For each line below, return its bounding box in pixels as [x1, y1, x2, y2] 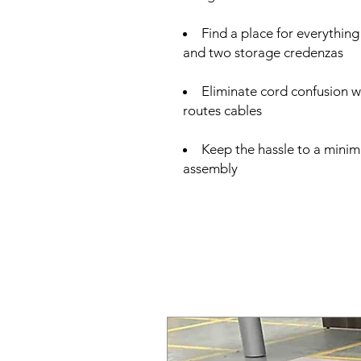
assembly [183, 160, 238, 176]
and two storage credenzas [183, 44, 343, 60]
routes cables [183, 102, 262, 118]
